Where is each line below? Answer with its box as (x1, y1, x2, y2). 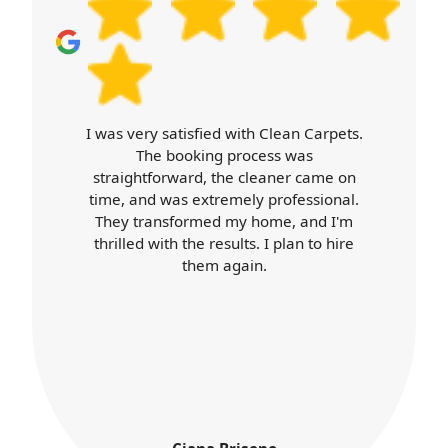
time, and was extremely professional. (89, 188, 359, 209)
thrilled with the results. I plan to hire (94, 232, 354, 253)
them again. (181, 254, 267, 275)
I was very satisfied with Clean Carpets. (85, 122, 363, 143)
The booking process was (135, 144, 313, 165)
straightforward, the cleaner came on (92, 166, 356, 187)
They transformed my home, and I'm (95, 210, 353, 231)
